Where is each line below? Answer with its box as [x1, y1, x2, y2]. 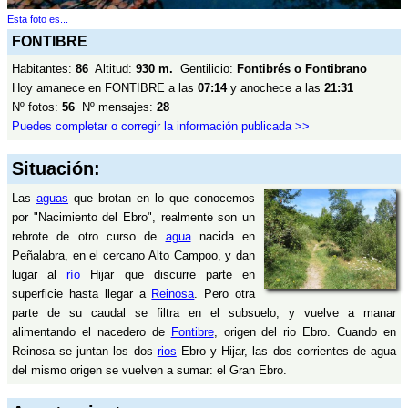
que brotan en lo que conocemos [68, 191, 256, 205]
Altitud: [88, 62, 136, 76]
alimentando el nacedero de [12, 325, 171, 339]
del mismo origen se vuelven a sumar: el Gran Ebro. [12, 363, 287, 377]
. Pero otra [194, 287, 256, 301]
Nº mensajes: [75, 100, 157, 114]
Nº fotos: [12, 100, 62, 114]
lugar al [12, 268, 67, 281]
